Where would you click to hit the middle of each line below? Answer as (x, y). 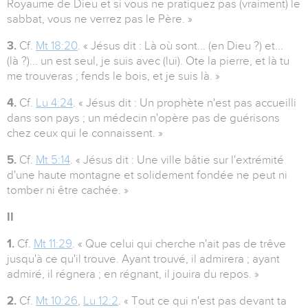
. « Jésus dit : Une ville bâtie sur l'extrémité (177, 160)
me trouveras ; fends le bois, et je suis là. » (113, 76)
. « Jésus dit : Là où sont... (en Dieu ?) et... (180, 46)
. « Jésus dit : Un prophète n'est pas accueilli (185, 103)
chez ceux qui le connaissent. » (85, 133)
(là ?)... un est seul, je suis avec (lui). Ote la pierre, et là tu (148, 61)
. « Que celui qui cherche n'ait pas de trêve (179, 244)
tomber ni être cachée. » (68, 190)
